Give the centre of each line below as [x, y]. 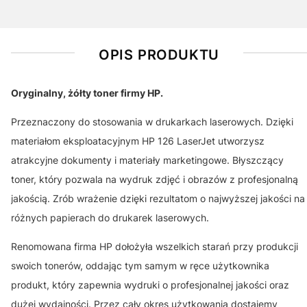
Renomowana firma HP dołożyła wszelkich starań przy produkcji [155, 246]
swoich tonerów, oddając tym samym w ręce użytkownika [140, 266]
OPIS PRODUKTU [159, 55]
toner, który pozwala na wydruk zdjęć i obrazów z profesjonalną [155, 179]
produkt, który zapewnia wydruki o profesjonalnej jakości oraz [150, 285]
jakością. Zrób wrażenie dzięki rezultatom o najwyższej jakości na [158, 198]
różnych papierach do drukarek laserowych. [110, 218]
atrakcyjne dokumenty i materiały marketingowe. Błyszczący [147, 160]
